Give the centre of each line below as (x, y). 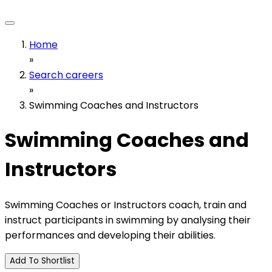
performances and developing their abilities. (110, 235)
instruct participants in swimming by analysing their (128, 220)
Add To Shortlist (42, 260)
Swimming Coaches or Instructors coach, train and (126, 205)
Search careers (66, 75)
